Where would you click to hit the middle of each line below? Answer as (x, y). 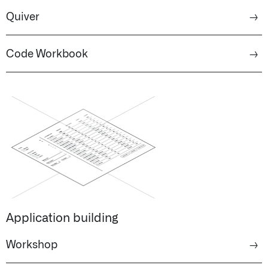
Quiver (23, 17)
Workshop (32, 245)
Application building (62, 218)
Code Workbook (47, 54)
